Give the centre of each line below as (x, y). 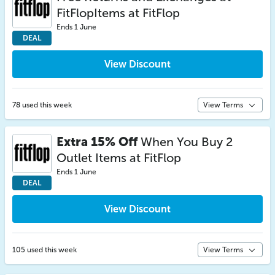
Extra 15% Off (97, 142)
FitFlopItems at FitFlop (118, 13)
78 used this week (42, 105)
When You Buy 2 (185, 142)
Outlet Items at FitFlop (119, 158)
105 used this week (45, 250)
